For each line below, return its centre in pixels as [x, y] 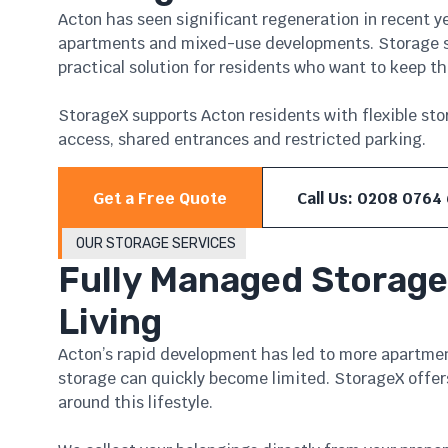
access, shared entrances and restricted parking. [241, 139]
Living [109, 322]
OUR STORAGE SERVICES [155, 243]
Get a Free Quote [159, 198]
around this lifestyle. [135, 402]
